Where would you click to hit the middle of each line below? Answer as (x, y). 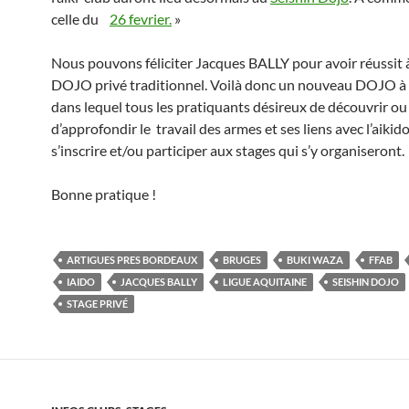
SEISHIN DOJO (366, 282)
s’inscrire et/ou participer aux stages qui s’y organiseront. (228, 150)
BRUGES (242, 260)
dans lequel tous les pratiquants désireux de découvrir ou (229, 106)
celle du (80, 19)
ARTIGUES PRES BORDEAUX (132, 260)
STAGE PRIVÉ (97, 304)
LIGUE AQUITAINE (265, 282)
